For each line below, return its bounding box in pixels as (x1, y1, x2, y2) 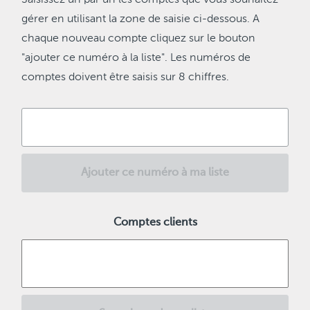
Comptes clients (113, 217, 197, 228)
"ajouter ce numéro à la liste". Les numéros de (21, 53, 250, 64)
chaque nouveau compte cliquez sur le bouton (21, 33, 255, 44)
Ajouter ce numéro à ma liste (81, 167, 229, 179)
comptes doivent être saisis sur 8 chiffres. (21, 72, 229, 83)
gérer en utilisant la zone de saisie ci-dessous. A (21, 14, 259, 25)
